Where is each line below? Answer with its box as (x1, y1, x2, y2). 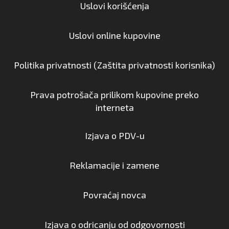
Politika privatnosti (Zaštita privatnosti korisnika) (14, 59, 215, 71)
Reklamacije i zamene (70, 159, 159, 171)
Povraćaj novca (83, 189, 146, 200)
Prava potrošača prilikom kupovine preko (30, 88, 199, 100)
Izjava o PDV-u (84, 129, 145, 141)
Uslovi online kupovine (68, 29, 161, 41)
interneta (95, 101, 134, 113)
